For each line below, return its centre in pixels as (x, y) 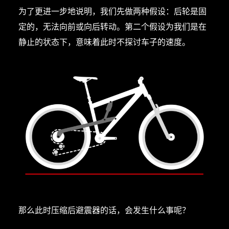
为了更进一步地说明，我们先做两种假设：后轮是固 (112, 10)
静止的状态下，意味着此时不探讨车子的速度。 (104, 41)
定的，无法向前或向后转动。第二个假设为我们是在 (112, 26)
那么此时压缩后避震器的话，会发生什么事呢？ (104, 210)
